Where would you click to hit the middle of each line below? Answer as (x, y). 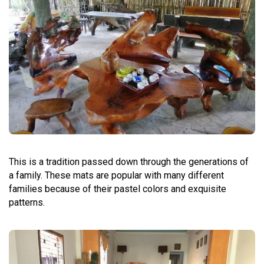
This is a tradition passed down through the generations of (129, 161)
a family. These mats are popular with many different (116, 175)
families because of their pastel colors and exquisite (118, 189)
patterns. (27, 202)
